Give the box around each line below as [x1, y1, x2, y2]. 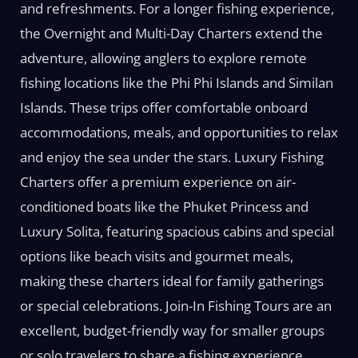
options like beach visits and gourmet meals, [19, 247, 293, 265]
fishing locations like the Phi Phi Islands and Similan [19, 74, 333, 92]
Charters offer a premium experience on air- [19, 173, 296, 191]
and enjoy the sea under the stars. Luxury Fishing [19, 148, 324, 166]
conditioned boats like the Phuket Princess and [19, 197, 308, 216]
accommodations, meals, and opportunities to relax [19, 123, 338, 141]
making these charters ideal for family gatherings [19, 272, 324, 290]
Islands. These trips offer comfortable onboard [19, 98, 308, 117]
